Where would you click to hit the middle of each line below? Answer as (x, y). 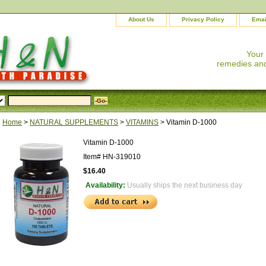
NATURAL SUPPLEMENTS (74, 123)
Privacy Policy (203, 19)
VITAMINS (142, 123)
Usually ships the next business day (185, 186)
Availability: (106, 186)
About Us (141, 19)
